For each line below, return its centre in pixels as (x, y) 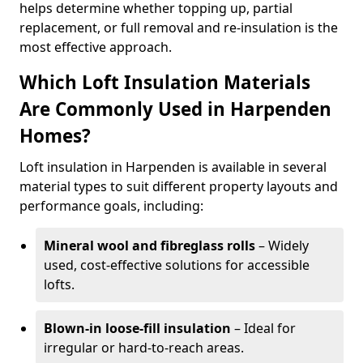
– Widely (282, 246)
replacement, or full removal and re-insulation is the (179, 28)
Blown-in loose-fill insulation (137, 328)
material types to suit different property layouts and (179, 186)
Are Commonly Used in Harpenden (175, 109)
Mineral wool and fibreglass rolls (149, 246)
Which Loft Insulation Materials (165, 82)
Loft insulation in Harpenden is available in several (173, 167)
